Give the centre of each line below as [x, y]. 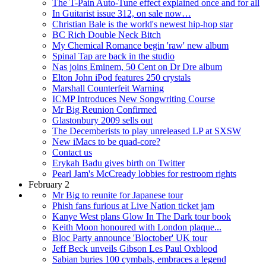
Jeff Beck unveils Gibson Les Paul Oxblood [135, 249]
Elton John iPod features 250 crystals [121, 78]
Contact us [72, 153]
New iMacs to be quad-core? [106, 142]
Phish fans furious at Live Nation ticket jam [133, 206]
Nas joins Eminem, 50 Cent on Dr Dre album [137, 67]
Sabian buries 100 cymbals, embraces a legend [139, 259]
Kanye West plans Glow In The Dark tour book [142, 217]
